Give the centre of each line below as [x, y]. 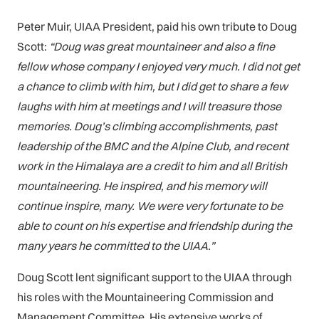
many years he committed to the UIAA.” [116, 245]
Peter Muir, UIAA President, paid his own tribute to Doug [157, 26]
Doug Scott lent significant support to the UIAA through [155, 277]
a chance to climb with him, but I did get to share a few [152, 86]
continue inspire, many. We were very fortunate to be [150, 205]
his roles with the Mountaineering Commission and [145, 297]
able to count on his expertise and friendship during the [155, 225]
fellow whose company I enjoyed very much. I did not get [158, 66]
